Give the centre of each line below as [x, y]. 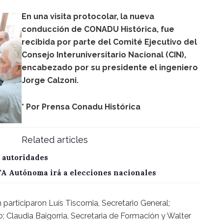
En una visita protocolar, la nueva [88, 16]
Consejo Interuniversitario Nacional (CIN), [104, 55]
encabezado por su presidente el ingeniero [110, 68]
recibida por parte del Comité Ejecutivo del [109, 42]
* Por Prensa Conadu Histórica [81, 107]
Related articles [55, 140]
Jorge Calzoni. [50, 80]
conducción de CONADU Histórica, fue [98, 29]
